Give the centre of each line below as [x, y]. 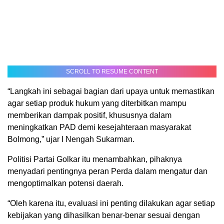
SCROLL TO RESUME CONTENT [112, 71]
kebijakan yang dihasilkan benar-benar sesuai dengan [104, 215]
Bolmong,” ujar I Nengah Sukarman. [71, 139]
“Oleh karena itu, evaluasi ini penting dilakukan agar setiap [111, 203]
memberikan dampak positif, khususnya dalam [89, 115]
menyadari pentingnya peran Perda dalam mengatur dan [107, 171]
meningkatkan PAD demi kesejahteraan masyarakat [99, 127]
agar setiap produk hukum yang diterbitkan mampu [97, 103]
